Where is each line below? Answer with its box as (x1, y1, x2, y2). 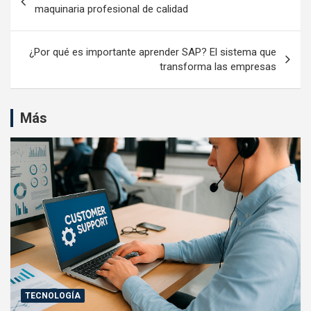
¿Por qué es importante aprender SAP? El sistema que (29, 46, 276, 59)
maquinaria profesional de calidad (35, 3, 188, 16)
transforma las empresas (160, 60, 276, 74)
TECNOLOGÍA (25, 291, 81, 301)
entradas (10, 18, 81, 39)
